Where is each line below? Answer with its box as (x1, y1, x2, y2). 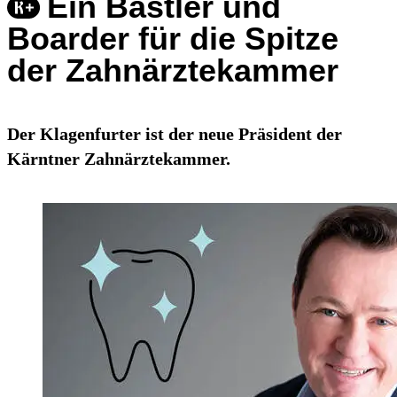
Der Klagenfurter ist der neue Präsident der (7, 124, 342, 144)
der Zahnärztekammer (7, 52, 339, 90)
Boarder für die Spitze (7, 20, 339, 58)
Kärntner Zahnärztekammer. (7, 149, 230, 169)
